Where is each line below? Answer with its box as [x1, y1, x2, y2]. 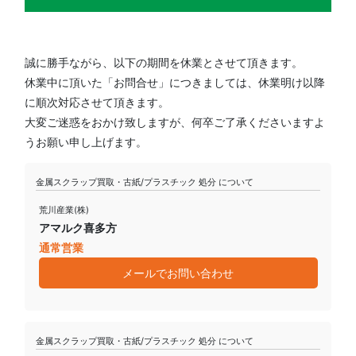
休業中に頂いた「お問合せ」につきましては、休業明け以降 [25, 75, 325, 89]
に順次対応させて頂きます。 [25, 95, 169, 109]
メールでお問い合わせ [122, 265, 234, 280]
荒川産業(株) [38, 203, 89, 215]
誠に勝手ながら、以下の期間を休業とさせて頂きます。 [25, 55, 303, 69]
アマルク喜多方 [38, 220, 117, 234]
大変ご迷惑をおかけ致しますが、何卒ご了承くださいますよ [25, 114, 325, 129]
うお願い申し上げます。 [25, 134, 147, 149]
